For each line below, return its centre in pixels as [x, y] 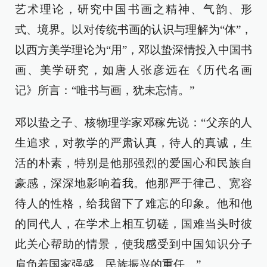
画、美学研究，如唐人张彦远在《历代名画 [133, 70]
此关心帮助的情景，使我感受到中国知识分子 [133, 244]
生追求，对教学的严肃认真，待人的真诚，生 [133, 143]
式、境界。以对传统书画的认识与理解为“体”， [133, 30]
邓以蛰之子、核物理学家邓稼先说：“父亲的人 [133, 123]
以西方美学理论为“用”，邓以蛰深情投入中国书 [133, 50]
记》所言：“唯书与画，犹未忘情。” [105, 91]
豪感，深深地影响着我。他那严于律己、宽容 [133, 184]
